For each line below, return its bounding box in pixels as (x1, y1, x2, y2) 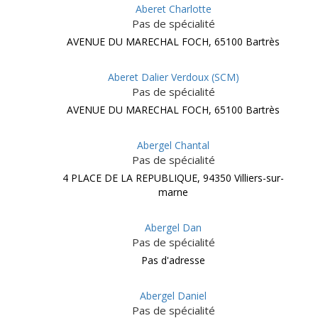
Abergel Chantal (137, 138, 209, 152)
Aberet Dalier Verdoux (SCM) (107, 70, 239, 84)
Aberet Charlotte (135, 2, 212, 16)
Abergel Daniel (140, 289, 207, 302)
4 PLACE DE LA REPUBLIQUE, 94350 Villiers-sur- (62, 171, 284, 185)
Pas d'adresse (141, 253, 205, 267)
